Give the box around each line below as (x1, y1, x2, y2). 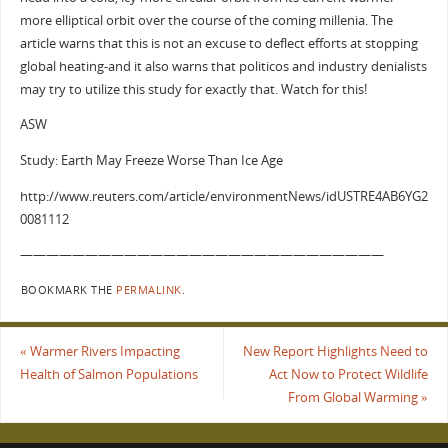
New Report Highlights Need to (243, 343, 429, 361)
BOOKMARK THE (20, 282, 117, 297)
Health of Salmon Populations (19, 366, 198, 384)
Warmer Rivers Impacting (26, 343, 180, 361)
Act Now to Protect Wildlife (269, 366, 429, 384)
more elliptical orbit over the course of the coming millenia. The (19, 11, 393, 29)
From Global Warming (288, 389, 422, 407)
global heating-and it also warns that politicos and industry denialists (19, 57, 427, 75)
